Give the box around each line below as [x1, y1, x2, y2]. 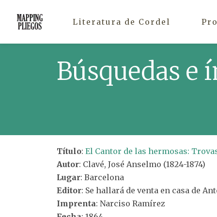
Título [57, 146, 81, 156]
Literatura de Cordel [73, 16, 170, 27]
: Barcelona [80, 172, 124, 182]
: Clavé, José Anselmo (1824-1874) [79, 159, 205, 169]
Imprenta [57, 199, 96, 208]
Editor [57, 186, 81, 195]
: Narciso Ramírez [96, 199, 165, 208]
